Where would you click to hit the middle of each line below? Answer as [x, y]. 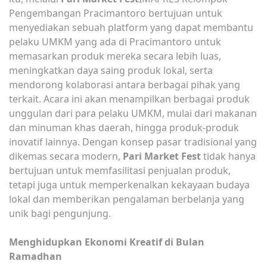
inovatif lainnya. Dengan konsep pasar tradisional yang [133, 142]
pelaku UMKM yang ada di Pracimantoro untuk [115, 41]
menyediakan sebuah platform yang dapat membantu [131, 27]
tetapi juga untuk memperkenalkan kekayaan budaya [129, 184]
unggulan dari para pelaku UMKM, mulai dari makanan [133, 113]
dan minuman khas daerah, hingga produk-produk [124, 127]
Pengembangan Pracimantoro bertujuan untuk [116, 13]
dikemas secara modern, [66, 156]
